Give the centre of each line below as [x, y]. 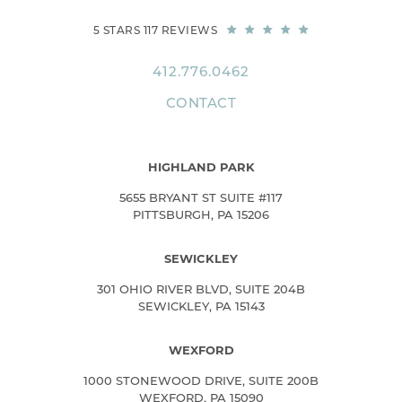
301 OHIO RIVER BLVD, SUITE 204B [201, 288]
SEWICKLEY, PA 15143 [201, 306]
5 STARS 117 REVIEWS [155, 30]
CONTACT [201, 102]
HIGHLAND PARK [201, 166]
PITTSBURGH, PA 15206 [201, 214]
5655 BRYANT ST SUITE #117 [201, 197]
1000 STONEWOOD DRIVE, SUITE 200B [201, 380]
